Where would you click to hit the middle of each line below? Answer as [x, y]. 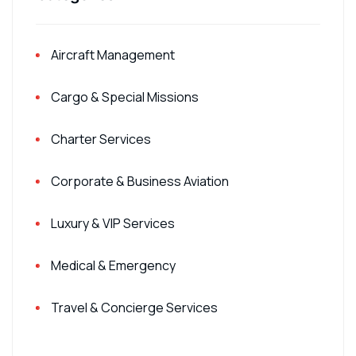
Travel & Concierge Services [134, 307]
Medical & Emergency [113, 265]
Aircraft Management [113, 54]
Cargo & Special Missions [125, 97]
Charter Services [101, 139]
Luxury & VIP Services [113, 223]
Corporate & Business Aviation [140, 181]
